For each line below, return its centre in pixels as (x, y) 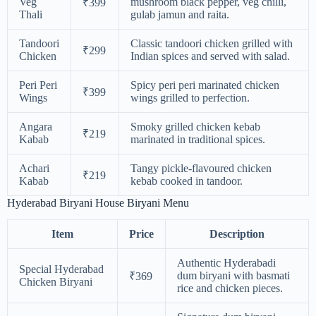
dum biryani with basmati (233, 276)
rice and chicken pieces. (230, 288)
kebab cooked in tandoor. (187, 181)
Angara (36, 126)
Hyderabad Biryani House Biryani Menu (98, 202)
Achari (34, 168)
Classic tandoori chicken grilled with (212, 43)
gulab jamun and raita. (180, 14)
